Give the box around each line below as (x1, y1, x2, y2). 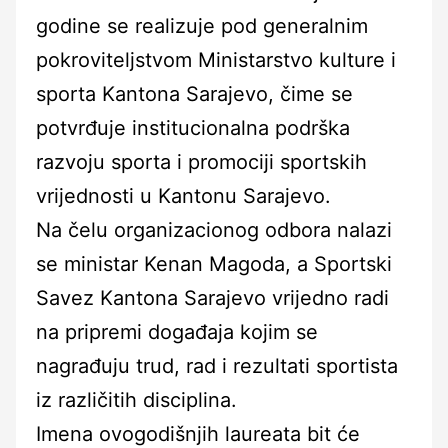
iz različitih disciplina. (36, 387, 237, 412)
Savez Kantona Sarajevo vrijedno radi (36, 285, 389, 310)
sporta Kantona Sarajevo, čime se (36, 81, 353, 106)
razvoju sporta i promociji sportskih (36, 149, 367, 174)
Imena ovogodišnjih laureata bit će (36, 421, 360, 446)
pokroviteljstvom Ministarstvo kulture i (36, 47, 396, 72)
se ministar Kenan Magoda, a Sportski (36, 251, 392, 276)
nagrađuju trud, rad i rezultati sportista (36, 353, 398, 378)
